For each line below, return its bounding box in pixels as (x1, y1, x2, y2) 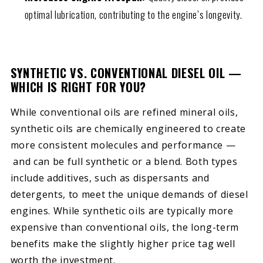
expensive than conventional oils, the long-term (10, 221, 240, 234)
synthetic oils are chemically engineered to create (10, 122, 247, 136)
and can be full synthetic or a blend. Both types (10, 155, 238, 168)
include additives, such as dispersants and (10, 171, 210, 185)
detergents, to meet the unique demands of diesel (10, 188, 248, 201)
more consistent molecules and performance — (10, 139, 236, 152)
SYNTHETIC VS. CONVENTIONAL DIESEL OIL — (10, 63, 242, 82)
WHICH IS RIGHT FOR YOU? (10, 77, 146, 96)
